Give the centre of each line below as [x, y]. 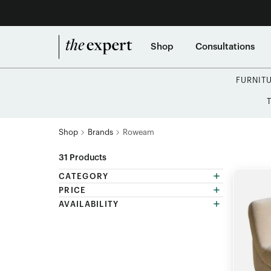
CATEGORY [84, 176]
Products [87, 158]
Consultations [225, 47]
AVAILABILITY [89, 204]
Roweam [139, 132]
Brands [100, 132]
